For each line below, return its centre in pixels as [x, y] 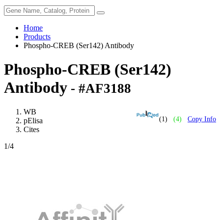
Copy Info [202, 119]
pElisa [33, 120]
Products [37, 37]
